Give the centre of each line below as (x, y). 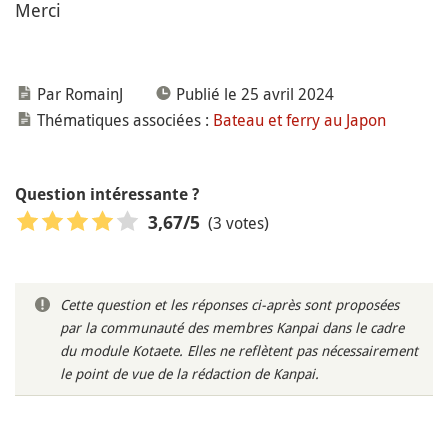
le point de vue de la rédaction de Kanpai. (189, 373)
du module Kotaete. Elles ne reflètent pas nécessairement (239, 350)
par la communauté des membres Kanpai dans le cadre (232, 327)
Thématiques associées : (123, 120)
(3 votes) (238, 222)
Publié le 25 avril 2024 (255, 94)
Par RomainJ (80, 94)
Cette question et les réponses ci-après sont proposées (229, 304)
